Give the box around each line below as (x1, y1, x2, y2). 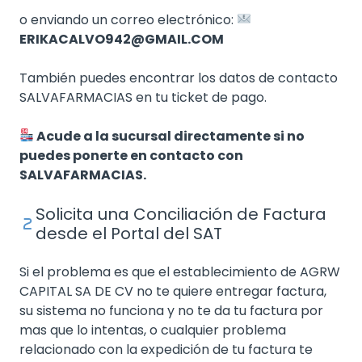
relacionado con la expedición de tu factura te (19, 339, 313, 359)
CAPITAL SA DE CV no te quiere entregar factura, (19, 281, 326, 301)
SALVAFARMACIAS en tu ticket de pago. (19, 87, 267, 107)
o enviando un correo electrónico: (19, 10, 237, 29)
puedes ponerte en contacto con (19, 145, 243, 165)
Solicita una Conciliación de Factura (36, 202, 326, 225)
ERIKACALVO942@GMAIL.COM (19, 29, 224, 48)
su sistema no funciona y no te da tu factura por (19, 301, 323, 320)
